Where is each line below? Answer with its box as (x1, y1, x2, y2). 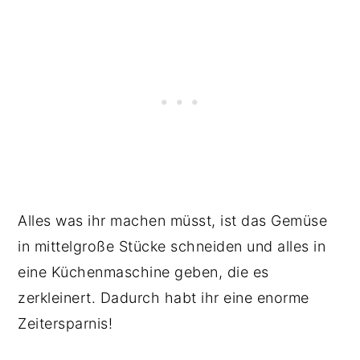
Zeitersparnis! (18, 314, 117, 332)
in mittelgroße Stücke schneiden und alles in (18, 237, 326, 255)
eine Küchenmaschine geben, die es (18, 263, 269, 280)
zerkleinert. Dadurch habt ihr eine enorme (18, 288, 309, 306)
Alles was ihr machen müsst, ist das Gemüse (18, 211, 328, 229)
